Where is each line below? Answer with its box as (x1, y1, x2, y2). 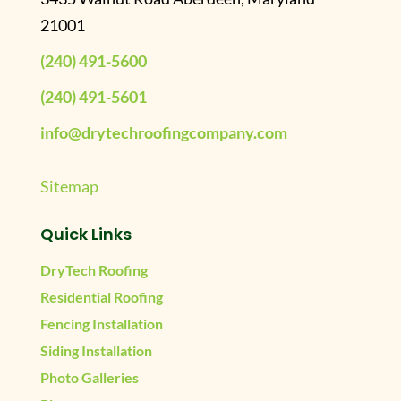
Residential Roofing (39, 288, 163, 305)
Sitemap (39, 176, 98, 196)
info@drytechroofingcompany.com (39, 123, 287, 142)
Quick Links (39, 223, 132, 245)
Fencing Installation (39, 315, 163, 332)
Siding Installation (39, 342, 152, 359)
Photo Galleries (39, 369, 139, 386)
